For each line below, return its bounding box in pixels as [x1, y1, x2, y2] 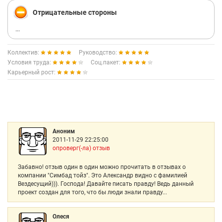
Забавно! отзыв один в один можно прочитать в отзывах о [18, 164, 186, 170]
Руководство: [79, 49, 118, 56]
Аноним [53, 128, 75, 135]
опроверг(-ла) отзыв [53, 145, 110, 152]
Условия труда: [7, 59, 53, 66]
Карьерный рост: [7, 69, 57, 76]
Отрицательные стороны [33, 8, 117, 16]
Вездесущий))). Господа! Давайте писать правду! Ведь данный [18, 180, 194, 187]
